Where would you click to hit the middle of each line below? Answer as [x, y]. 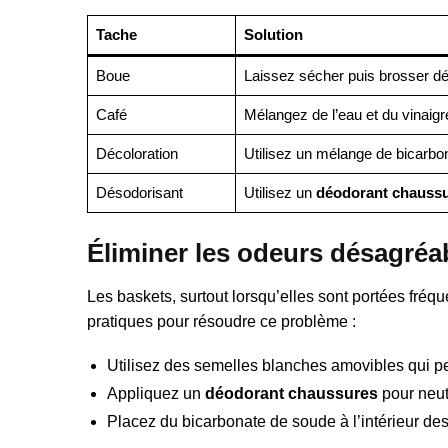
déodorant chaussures [291, 393]
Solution [273, 35]
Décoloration [136, 154]
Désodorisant [139, 193]
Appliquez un [156, 393]
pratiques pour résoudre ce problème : [221, 321]
